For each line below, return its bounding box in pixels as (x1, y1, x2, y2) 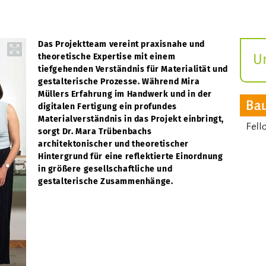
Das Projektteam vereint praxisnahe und (38, 39, 205, 49)
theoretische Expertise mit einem (38, 51, 176, 62)
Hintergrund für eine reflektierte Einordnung (38, 151, 223, 161)
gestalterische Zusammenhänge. (38, 176, 176, 186)
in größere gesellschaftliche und (38, 163, 173, 174)
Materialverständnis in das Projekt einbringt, (38, 113, 224, 124)
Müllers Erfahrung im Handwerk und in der (38, 88, 213, 99)
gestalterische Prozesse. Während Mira (38, 76, 200, 87)
